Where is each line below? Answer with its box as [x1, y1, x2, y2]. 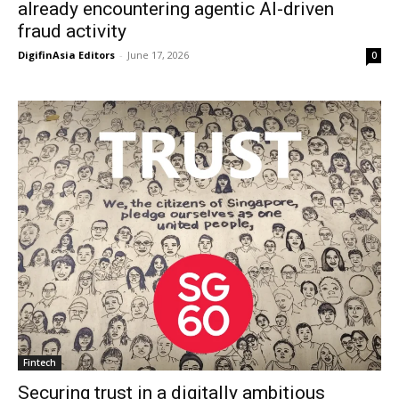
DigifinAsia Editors [18, 47, 115, 61]
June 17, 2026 [127, 47, 189, 61]
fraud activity [18, 20, 126, 42]
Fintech [23, 355, 56, 369]
